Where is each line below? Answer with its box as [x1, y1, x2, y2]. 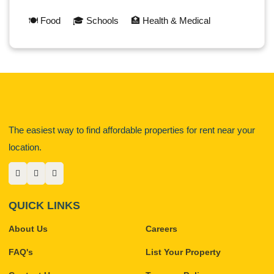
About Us [9, 223, 48, 234]
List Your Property [146, 246, 221, 257]
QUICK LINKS [9, 199, 80, 212]
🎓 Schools [73, 15, 119, 26]
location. [9, 141, 42, 152]
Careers [146, 223, 177, 234]
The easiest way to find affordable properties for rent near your [9, 124, 255, 135]
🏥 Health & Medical [131, 15, 210, 26]
